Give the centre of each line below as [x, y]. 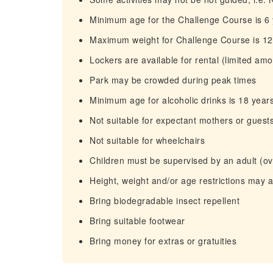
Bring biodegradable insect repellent [165, 200]
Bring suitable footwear [137, 221]
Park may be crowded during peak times [173, 80]
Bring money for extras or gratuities [163, 241]
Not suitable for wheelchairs [147, 140]
